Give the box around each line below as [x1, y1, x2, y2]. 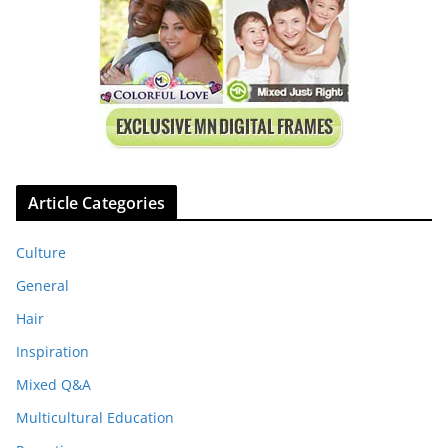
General [16, 275, 69, 295]
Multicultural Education [16, 407, 174, 427]
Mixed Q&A [16, 374, 91, 394]
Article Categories [28, 191, 165, 214]
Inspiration [16, 341, 89, 361]
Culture [16, 242, 66, 262]
